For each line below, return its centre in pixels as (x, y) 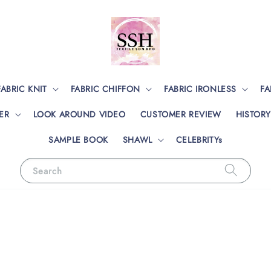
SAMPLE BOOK (78, 139)
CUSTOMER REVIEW (181, 114)
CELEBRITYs (199, 139)
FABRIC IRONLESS (200, 89)
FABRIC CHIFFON (105, 89)
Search (47, 171)
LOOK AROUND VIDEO (79, 114)
